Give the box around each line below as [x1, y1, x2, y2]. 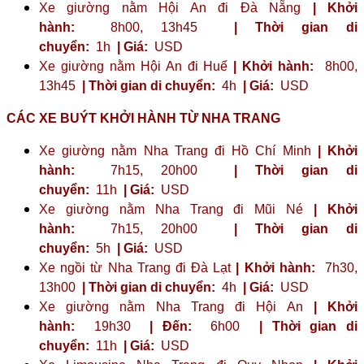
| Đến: [140, 318, 201, 333]
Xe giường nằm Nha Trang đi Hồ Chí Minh [39, 143, 318, 158]
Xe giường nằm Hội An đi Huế [39, 58, 234, 73]
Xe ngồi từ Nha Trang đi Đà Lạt [39, 260, 236, 275]
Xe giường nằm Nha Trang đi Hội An [39, 299, 314, 314]
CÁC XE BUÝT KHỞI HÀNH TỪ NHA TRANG [6, 110, 280, 125]
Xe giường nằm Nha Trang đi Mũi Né [39, 201, 314, 216]
